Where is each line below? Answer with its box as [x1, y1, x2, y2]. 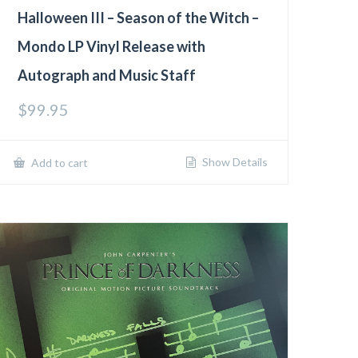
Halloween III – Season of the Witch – [18, 8, 260, 26]
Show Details [199, 154, 268, 169]
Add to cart [29, 155, 89, 169]
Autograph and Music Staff [18, 66, 197, 84]
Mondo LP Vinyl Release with [18, 37, 206, 55]
